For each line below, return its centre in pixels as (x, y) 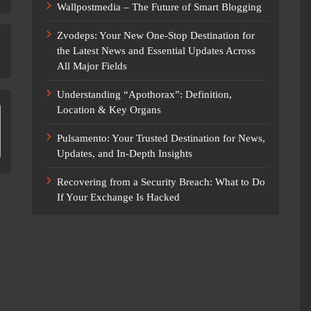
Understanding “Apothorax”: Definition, (144, 95)
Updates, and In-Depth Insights (124, 154)
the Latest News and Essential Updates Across (156, 51)
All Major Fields (92, 66)
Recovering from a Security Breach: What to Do (161, 182)
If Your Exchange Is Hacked (118, 197)
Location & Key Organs (109, 110)
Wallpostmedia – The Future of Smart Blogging (159, 7)
